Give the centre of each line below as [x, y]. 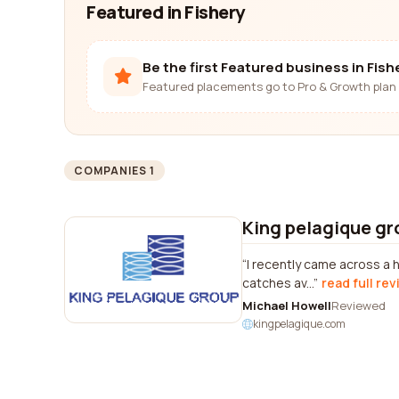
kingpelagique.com [299, 324]
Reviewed [358, 305]
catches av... [278, 283]
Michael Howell [287, 305]
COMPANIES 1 [114, 171]
